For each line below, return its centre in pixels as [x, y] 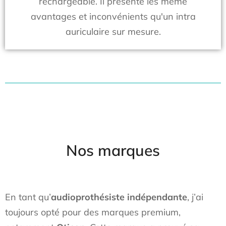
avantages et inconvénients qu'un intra [113, 16]
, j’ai [195, 197]
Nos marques [113, 150]
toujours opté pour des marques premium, [93, 212]
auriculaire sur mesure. [113, 32]
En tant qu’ [28, 197]
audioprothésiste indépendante [119, 197]
